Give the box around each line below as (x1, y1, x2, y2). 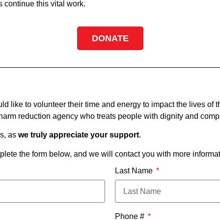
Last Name (115, 166, 155, 175)
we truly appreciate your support (18, 131, 139, 139)
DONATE (91, 33, 129, 43)
